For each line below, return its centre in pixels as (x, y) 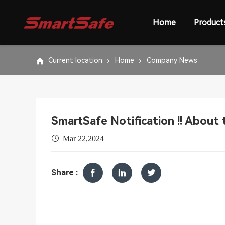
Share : (65, 173)
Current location (75, 60)
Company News (172, 60)
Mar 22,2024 (83, 138)
